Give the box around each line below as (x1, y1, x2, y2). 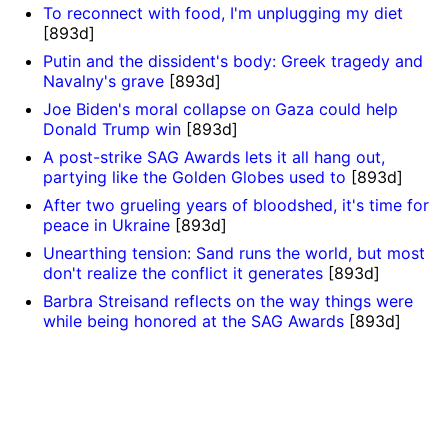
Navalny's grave (42, 71, 164, 92)
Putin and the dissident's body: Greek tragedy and (42, 51, 423, 72)
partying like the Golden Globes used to (42, 167, 346, 188)
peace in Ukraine (42, 215, 170, 236)
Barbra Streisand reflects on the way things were (42, 291, 413, 312)
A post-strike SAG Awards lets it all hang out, (42, 147, 385, 168)
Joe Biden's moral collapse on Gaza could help (42, 99, 398, 120)
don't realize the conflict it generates (42, 263, 323, 284)
